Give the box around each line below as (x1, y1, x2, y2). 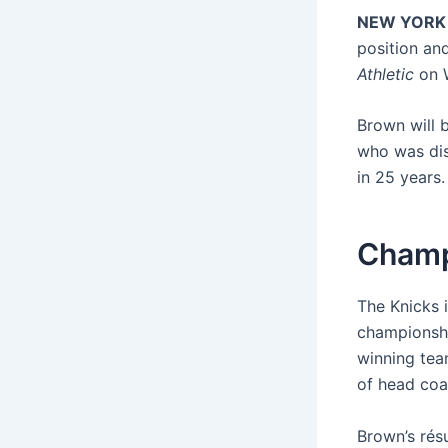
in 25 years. (357, 167, 445, 188)
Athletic (357, 63, 414, 84)
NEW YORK (357, 11, 446, 32)
